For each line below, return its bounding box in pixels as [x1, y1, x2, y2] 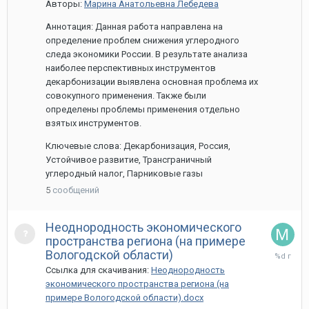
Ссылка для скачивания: [46, 265, 151, 275]
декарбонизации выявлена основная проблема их [46, 77, 258, 87]
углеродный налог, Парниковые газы [46, 168, 203, 179]
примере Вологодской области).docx [46, 292, 203, 303]
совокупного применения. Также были [46, 90, 206, 101]
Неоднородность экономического [46, 220, 241, 235]
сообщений [52, 185, 99, 195]
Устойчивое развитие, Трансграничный [46, 154, 212, 165]
